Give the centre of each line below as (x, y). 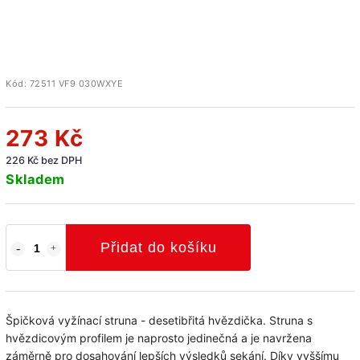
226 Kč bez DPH (44, 160)
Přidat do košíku (158, 247)
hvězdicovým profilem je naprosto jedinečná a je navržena (159, 337)
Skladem (35, 179)
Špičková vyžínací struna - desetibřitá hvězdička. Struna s (159, 320)
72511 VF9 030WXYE (76, 83)
